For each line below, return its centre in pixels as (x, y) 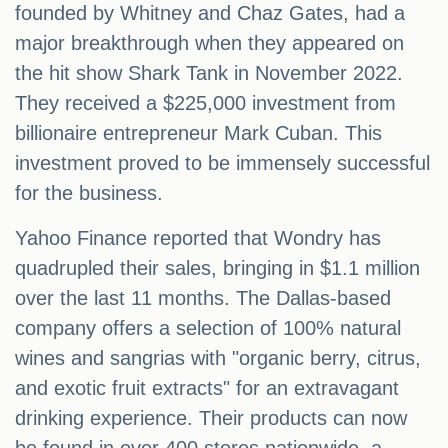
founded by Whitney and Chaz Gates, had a (210, 13)
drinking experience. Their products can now (211, 418)
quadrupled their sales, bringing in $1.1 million (217, 268)
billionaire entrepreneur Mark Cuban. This (198, 133)
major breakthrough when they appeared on (209, 43)
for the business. (89, 193)
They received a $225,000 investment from (205, 103)
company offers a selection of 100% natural (208, 328)
